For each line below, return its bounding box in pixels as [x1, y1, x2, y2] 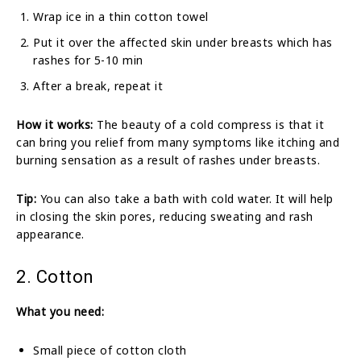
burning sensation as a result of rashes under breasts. [16, 151, 320, 168]
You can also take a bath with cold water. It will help [36, 190, 334, 206]
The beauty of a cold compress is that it [93, 116, 324, 132]
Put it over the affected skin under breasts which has [33, 34, 333, 50]
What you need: [16, 303, 104, 319]
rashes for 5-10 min [33, 52, 143, 68]
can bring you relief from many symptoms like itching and [16, 134, 339, 150]
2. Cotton [16, 266, 94, 287]
